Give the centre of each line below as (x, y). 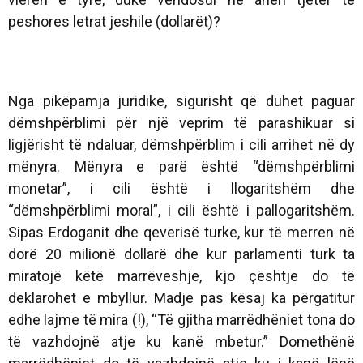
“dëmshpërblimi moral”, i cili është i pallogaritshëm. (181, 211)
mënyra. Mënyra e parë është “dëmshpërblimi (181, 167)
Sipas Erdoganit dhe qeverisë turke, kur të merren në (181, 233)
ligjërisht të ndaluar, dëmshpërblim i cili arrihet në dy (181, 145)
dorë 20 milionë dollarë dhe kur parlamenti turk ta (181, 254)
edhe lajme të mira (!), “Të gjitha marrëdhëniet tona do (181, 320)
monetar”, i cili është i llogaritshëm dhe (181, 189)
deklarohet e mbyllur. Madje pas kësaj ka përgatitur (181, 298)
